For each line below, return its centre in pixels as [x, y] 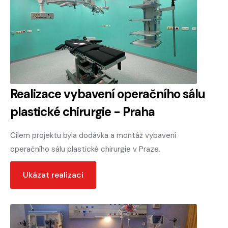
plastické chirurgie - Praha [82, 112]
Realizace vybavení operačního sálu [108, 94]
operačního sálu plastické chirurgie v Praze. [85, 149]
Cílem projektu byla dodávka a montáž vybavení [93, 136]
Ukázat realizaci [53, 175]
